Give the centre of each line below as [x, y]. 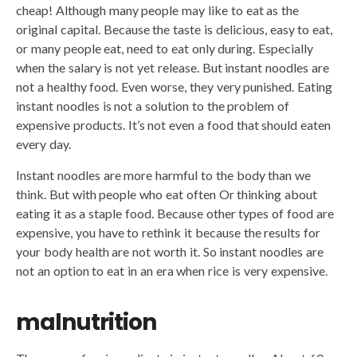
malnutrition [86, 323]
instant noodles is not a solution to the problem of [153, 106]
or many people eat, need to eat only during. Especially [165, 49]
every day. [43, 144]
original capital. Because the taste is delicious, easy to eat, [175, 29]
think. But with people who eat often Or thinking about [167, 194]
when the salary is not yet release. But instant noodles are [173, 68]
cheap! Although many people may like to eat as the [158, 10]
